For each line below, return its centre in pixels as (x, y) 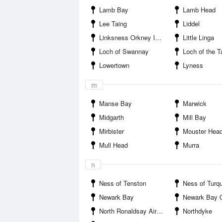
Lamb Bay (114, 10)
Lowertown (114, 65)
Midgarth (111, 117)
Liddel (191, 24)
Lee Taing (113, 24)
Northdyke (197, 211)
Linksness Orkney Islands (127, 37)
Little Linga (198, 37)
